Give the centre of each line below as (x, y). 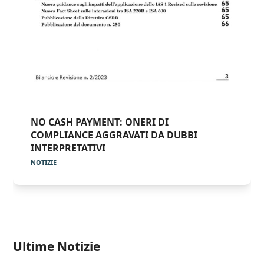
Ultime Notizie (57, 247)
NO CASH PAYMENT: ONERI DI (100, 122)
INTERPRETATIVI (68, 148)
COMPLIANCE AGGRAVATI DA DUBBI (114, 135)
